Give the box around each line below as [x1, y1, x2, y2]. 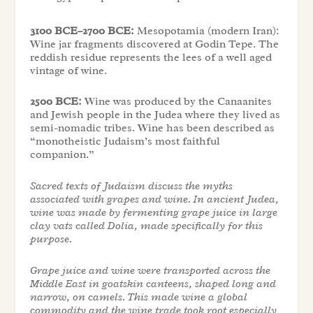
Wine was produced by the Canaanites [81, 94, 272, 109]
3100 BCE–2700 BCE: [29, 23, 134, 38]
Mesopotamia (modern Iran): [133, 23, 279, 38]
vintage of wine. [29, 63, 107, 78]
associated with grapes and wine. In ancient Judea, [29, 191, 279, 206]
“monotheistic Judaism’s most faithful [29, 134, 220, 149]
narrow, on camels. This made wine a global [29, 289, 247, 304]
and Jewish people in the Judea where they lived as [29, 108, 280, 122]
